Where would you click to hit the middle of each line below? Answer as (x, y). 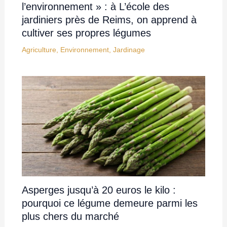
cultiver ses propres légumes (86, 33)
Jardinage (129, 49)
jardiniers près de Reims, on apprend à (109, 20)
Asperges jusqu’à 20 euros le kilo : (99, 190)
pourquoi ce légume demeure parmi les (109, 203)
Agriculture (39, 49)
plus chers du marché (70, 216)
